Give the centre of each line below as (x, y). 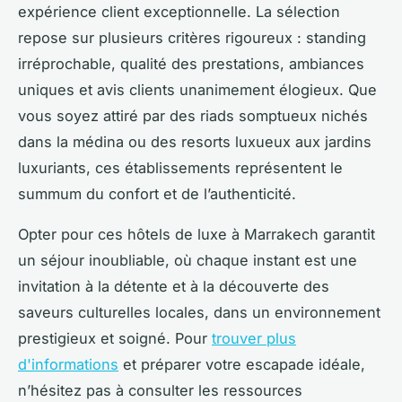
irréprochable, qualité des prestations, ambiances (191, 63)
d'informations (68, 364)
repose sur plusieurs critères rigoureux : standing (192, 37)
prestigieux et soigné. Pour (115, 338)
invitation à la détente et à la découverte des (174, 286)
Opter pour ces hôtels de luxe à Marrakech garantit (197, 234)
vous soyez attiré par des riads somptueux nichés (193, 115)
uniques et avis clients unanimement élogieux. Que (197, 89)
